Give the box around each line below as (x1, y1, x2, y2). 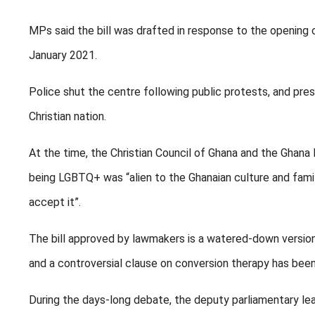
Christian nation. (29, 110, 106, 124)
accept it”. (29, 195, 81, 210)
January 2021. (29, 49, 97, 63)
